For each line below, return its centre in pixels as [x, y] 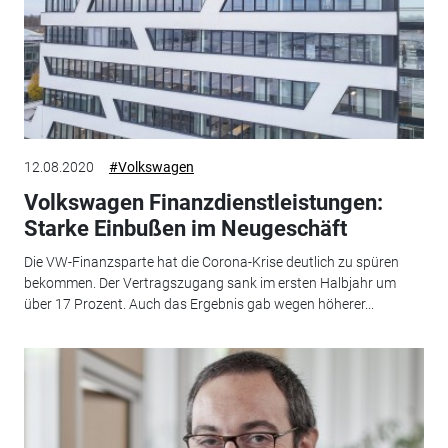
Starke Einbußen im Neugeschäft [185, 228]
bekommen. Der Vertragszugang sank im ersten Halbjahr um [209, 283]
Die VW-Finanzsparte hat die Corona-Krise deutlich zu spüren [211, 262]
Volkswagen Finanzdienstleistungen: [203, 202]
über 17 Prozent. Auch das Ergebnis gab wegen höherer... [198, 304]
